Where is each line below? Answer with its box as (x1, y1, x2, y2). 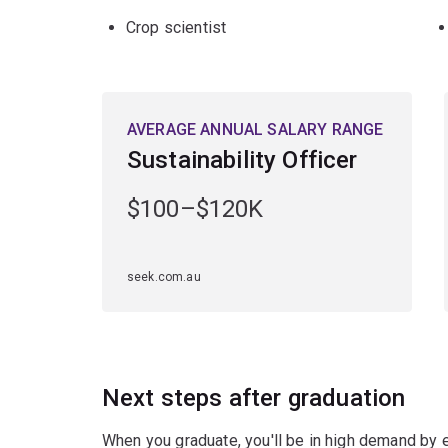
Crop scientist (126, 17, 227, 37)
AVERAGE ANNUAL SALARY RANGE (127, 119, 384, 139)
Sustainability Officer (127, 145, 358, 174)
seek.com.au (127, 269, 201, 284)
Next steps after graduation (102, 383, 406, 412)
